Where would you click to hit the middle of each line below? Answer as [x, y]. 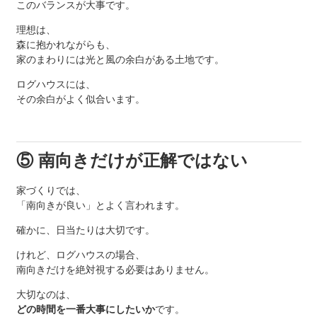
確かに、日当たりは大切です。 [85, 230]
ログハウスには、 [56, 85]
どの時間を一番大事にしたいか [85, 310]
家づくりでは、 [51, 191]
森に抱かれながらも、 [65, 45]
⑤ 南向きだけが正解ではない [132, 161]
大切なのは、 [46, 295]
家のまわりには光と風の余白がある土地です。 [120, 60]
